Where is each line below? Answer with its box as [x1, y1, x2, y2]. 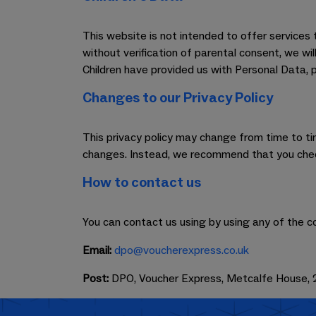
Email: [83, 243, 111, 257]
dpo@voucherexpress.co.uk [114, 243, 249, 257]
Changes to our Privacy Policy [83, 89, 273, 107]
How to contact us [83, 174, 201, 192]
